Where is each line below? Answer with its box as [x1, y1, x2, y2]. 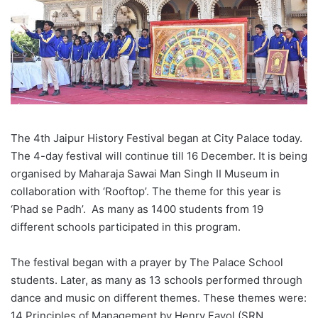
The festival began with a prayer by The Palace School [11, 256, 283, 270]
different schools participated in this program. [11, 220, 241, 234]
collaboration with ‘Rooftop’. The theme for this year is [11, 185, 281, 199]
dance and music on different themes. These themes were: [11, 291, 307, 305]
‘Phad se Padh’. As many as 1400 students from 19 [11, 202, 263, 216]
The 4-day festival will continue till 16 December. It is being [11, 149, 307, 163]
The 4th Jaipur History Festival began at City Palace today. [11, 131, 302, 146]
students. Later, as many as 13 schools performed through [11, 273, 302, 287]
